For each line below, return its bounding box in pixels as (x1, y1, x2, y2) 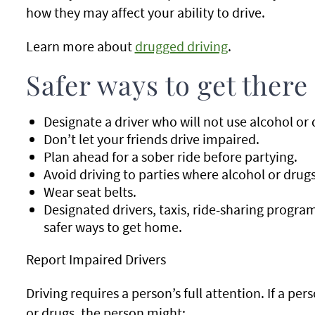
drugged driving (134, 37, 228, 55)
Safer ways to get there (25, 75, 308, 101)
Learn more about (25, 37, 135, 55)
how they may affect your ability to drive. (25, 4, 265, 21)
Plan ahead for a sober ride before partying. (43, 148, 297, 165)
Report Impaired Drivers (25, 250, 166, 268)
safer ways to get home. (43, 218, 182, 236)
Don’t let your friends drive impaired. (43, 130, 259, 148)
